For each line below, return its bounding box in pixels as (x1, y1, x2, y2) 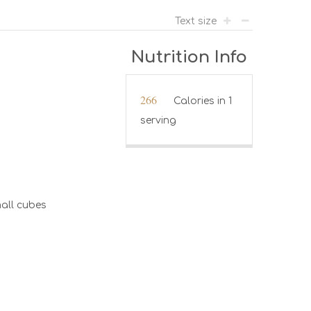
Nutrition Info (131, 47, 247, 67)
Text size (174, 15, 219, 26)
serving (140, 115, 176, 126)
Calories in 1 (173, 95, 232, 106)
